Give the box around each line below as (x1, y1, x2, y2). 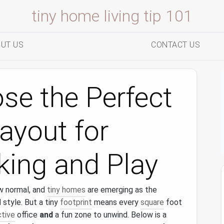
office (15, 210, 39, 219)
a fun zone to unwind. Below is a (53, 210, 166, 219)
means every (92, 197, 140, 207)
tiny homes (47, 185, 85, 194)
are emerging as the (85, 185, 157, 194)
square (140, 197, 164, 207)
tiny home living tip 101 (31, 6, 192, 25)
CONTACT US (151, 40, 200, 49)
